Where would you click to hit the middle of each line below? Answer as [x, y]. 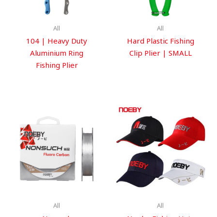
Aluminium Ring [57, 53]
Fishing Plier [57, 65]
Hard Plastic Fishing [160, 41]
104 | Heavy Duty [57, 41]
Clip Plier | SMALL [160, 53]
